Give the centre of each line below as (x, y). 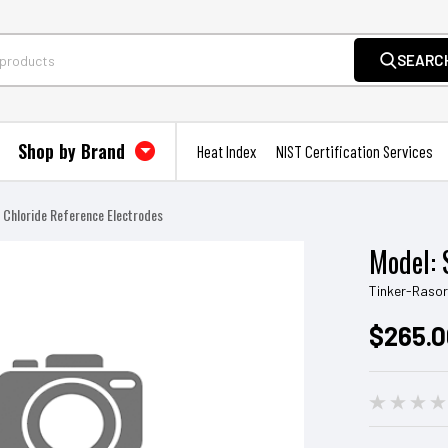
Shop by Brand (74, 151)
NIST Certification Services (354, 151)
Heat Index (226, 151)
